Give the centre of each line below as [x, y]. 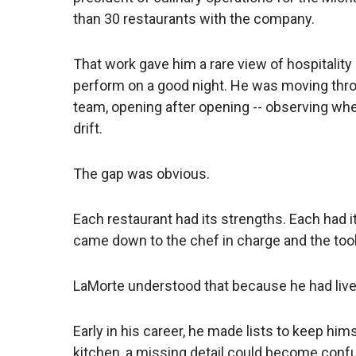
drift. [88, 129]
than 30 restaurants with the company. [195, 19]
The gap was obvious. [141, 174]
